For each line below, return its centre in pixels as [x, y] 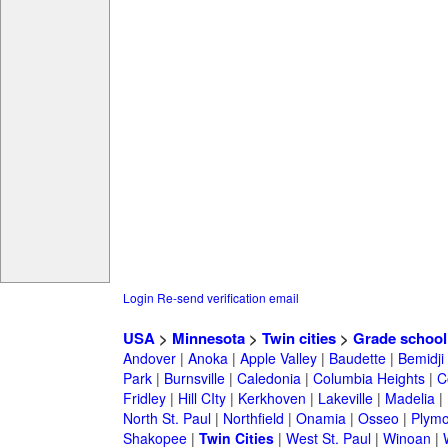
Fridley [144, 398]
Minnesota [208, 338]
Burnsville [194, 378]
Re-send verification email [227, 298]
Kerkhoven [271, 398]
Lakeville [345, 398]
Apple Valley [278, 358]
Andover [149, 358]
